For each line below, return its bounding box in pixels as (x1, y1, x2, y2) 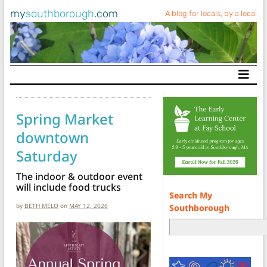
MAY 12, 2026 (69, 201, 108, 210)
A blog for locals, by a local (165, 9, 257, 18)
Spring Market (16, 108, 113, 129)
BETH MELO (24, 201, 58, 210)
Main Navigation (10, 72, 124, 92)
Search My (169, 189, 212, 201)
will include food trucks (16, 180, 121, 194)
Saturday (16, 145, 77, 166)
